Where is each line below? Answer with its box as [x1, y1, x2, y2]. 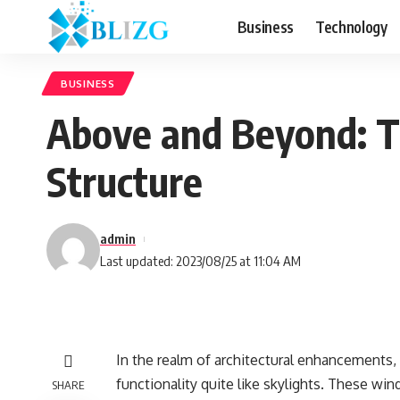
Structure [46, 156, 203, 206]
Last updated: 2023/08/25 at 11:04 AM [100, 253, 301, 269]
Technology [314, 16, 387, 37]
